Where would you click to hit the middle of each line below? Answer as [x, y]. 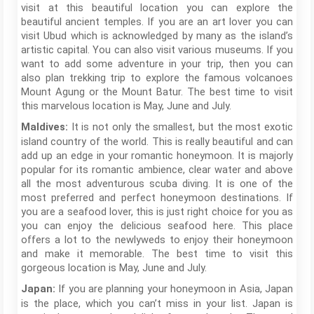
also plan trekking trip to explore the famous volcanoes [157, 78]
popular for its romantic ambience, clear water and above [157, 170]
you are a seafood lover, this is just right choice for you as [157, 212]
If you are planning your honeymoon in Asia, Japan [176, 289]
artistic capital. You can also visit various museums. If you [157, 50]
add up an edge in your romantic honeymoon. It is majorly [157, 156]
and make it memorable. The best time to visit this [157, 254]
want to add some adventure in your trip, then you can [157, 64]
